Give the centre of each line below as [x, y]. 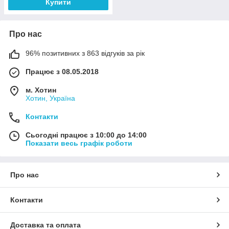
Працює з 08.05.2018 [62, 71]
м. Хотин [41, 90]
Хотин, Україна [50, 98]
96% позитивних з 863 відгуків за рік [85, 53]
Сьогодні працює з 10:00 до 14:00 [86, 135]
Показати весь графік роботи [79, 143]
